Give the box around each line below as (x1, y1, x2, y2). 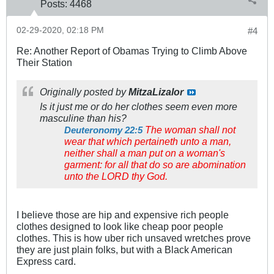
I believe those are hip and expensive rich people (17, 209, 229, 220)
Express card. (17, 255, 76, 267)
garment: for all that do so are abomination (64, 158, 246, 170)
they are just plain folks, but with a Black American (17, 243, 232, 255)
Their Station (17, 56, 72, 68)
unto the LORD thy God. (64, 170, 168, 182)
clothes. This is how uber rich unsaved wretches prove (17, 232, 251, 243)
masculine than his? (40, 112, 127, 124)
